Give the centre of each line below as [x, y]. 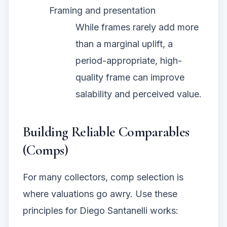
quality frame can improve [130, 77]
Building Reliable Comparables [106, 131]
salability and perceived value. [139, 94]
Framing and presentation [102, 10]
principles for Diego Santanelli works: [101, 210]
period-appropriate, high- [129, 60]
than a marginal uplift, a [124, 44]
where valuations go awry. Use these [100, 194]
